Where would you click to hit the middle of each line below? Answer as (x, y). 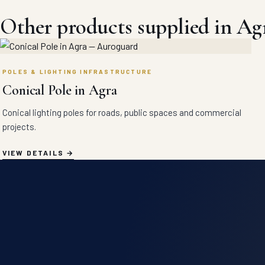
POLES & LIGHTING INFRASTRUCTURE (77, 72)
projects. (19, 127)
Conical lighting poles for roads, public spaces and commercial (122, 113)
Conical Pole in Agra (60, 91)
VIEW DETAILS (33, 153)
